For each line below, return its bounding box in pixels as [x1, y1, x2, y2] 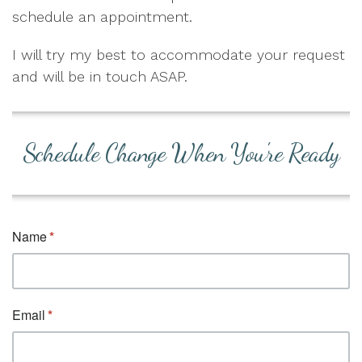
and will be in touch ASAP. [12, 68, 187, 85]
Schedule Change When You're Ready [23, 137, 339, 168]
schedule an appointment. [12, 8, 192, 25]
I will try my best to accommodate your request [12, 46, 345, 63]
